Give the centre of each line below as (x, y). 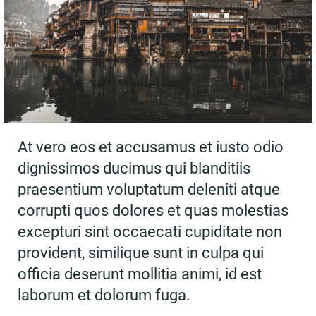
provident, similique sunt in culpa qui (141, 253)
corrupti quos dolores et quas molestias (153, 211)
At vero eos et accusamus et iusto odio (151, 147)
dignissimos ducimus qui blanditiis (134, 168)
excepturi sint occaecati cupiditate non (150, 232)
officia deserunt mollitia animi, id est (140, 274)
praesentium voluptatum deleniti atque (149, 189)
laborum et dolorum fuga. (104, 295)
